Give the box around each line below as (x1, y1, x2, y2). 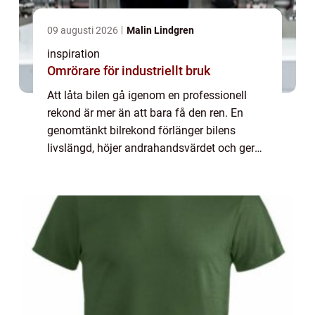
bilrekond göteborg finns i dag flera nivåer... (47, 176, 260, 191)
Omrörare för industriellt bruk (47, 63, 210, 79)
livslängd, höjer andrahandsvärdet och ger (47, 141, 255, 155)
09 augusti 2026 (47, 25, 120, 37)
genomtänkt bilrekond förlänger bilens (47, 124, 236, 138)
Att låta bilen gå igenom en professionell (47, 89, 247, 103)
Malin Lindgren (127, 25, 194, 37)
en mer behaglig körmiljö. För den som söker (47, 159, 266, 173)
